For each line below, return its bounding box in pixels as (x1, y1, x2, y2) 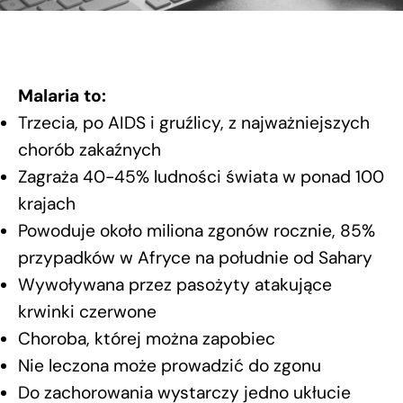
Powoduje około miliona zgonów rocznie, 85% (18, 219, 375, 242)
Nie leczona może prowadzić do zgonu (18, 354, 321, 377)
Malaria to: (18, 85, 106, 107)
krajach (18, 193, 76, 215)
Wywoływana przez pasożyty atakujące (18, 273, 332, 296)
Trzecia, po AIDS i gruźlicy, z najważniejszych (18, 112, 370, 134)
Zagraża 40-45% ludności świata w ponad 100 (18, 166, 384, 188)
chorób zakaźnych (18, 139, 161, 161)
